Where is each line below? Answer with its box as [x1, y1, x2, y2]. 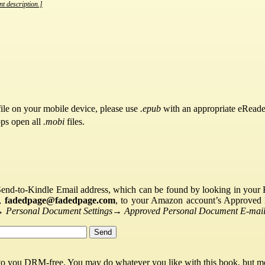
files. [64, 116, 85, 127]
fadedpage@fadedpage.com [4, 195, 115, 205]
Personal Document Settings [6, 205, 112, 216]
